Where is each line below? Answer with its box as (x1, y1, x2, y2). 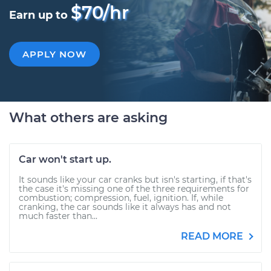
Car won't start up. (19, 154, 111, 165)
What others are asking (9, 109, 168, 126)
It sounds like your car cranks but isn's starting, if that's (19, 174, 252, 185)
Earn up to (9, 8, 71, 22)
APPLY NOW (22, 48, 87, 60)
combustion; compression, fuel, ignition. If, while (19, 192, 223, 203)
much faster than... (19, 211, 97, 221)
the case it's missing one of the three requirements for (19, 183, 249, 194)
